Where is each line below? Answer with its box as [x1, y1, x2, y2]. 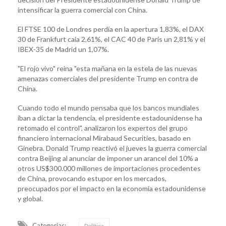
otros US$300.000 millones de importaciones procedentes [18, 163, 201, 173]
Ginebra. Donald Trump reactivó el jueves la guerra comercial [18, 143, 207, 152]
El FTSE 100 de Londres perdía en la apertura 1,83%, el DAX [18, 24, 204, 33]
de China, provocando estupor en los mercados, [18, 174, 166, 183]
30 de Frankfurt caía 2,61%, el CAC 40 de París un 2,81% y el [18, 34, 205, 43]
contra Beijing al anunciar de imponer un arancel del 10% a [18, 153, 198, 162]
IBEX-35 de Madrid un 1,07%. [18, 44, 109, 53]
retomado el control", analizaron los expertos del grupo [18, 123, 188, 132]
